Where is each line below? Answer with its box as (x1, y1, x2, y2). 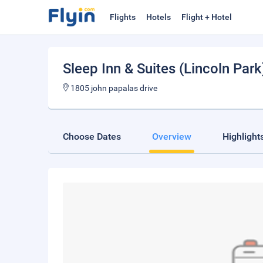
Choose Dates (63, 131, 121, 142)
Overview (152, 131, 191, 142)
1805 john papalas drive (69, 83, 157, 93)
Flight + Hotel (181, 12, 232, 22)
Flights (110, 12, 136, 22)
